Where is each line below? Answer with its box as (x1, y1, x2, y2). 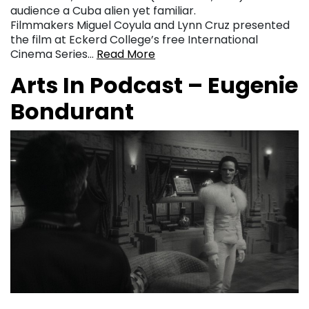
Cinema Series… (10, 46, 97, 62)
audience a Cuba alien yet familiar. (10, 2, 196, 19)
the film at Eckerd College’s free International (10, 31, 258, 48)
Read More (97, 46, 155, 62)
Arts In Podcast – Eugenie (10, 69, 298, 101)
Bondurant (10, 95, 134, 127)
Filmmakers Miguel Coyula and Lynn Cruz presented (10, 17, 290, 33)
